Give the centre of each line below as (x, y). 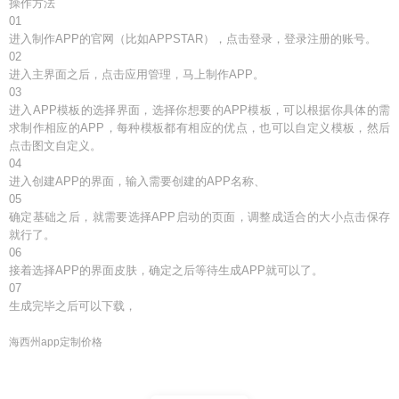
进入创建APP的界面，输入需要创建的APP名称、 (137, 181)
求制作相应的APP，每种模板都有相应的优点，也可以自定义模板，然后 (199, 128)
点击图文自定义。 (55, 146)
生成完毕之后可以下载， (73, 306)
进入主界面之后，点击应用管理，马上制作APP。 (137, 74)
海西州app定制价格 (56, 342)
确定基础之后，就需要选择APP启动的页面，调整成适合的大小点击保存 (199, 217)
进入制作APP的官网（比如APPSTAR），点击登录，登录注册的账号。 (193, 39)
